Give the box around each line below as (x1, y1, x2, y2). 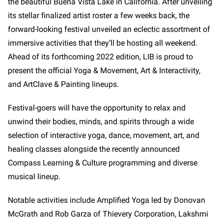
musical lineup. (8, 171, 62, 181)
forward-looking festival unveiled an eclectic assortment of (8, 24, 210, 34)
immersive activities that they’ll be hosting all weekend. (8, 38, 197, 48)
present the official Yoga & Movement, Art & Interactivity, (8, 65, 200, 75)
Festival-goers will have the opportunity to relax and (8, 103, 186, 112)
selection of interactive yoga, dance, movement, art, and (8, 130, 199, 140)
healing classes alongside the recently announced (8, 144, 180, 154)
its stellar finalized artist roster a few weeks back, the (8, 10, 190, 20)
